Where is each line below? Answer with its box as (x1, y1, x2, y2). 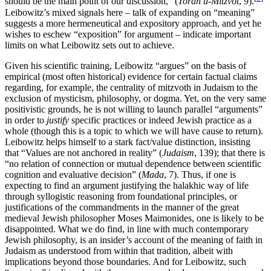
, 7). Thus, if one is (164, 169, 236, 180)
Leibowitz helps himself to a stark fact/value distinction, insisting (5, 136, 250, 147)
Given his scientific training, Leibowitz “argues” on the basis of (5, 60, 246, 71)
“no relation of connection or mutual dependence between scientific (5, 158, 261, 169)
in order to (5, 114, 47, 125)
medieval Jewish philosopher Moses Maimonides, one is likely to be (5, 212, 264, 223)
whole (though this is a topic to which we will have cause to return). (5, 125, 263, 136)
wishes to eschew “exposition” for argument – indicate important (5, 28, 251, 39)
